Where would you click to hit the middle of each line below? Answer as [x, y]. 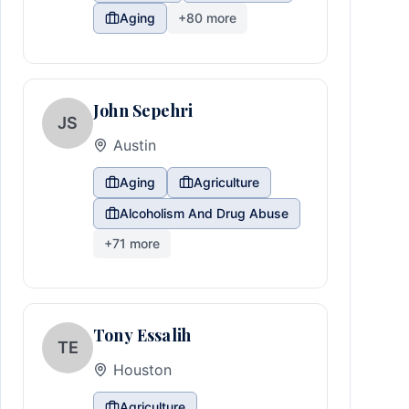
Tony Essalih [142, 335]
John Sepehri [143, 110]
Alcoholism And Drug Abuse [204, 213]
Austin [135, 145]
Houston [142, 370]
